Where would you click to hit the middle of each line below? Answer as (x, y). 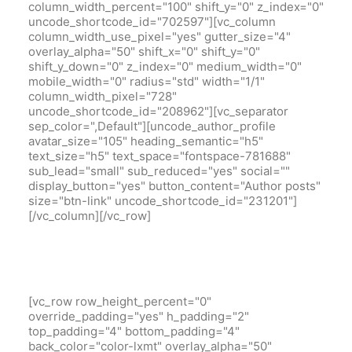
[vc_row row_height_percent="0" (120, 301)
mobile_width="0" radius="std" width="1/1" (147, 81)
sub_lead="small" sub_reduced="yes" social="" (159, 171)
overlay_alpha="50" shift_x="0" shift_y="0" (144, 51)
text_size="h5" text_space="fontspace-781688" (159, 156)
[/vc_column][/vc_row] (90, 216)
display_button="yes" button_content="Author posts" (174, 186)
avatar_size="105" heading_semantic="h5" (146, 141)
